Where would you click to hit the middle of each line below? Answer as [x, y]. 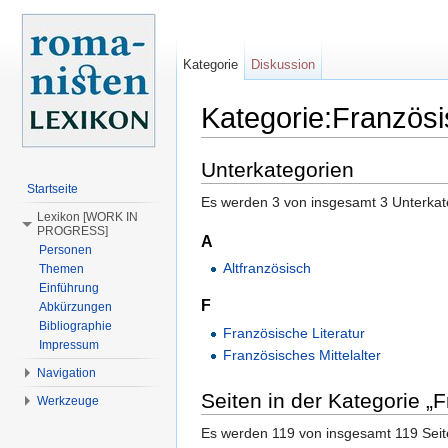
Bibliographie [75, 326]
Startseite [52, 189]
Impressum [69, 345]
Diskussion [283, 64]
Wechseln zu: [245, 145]
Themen [61, 269]
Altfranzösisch [267, 268]
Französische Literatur [294, 332]
